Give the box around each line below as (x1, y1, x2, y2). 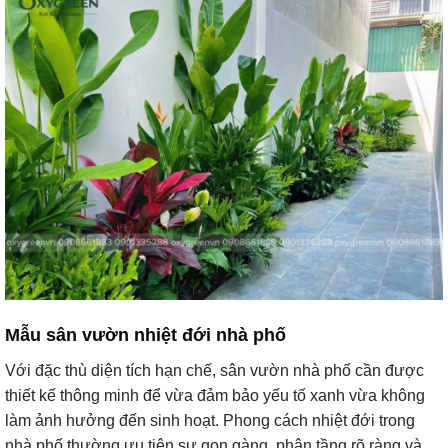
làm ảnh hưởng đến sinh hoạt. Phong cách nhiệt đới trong (5, 412, 415, 430)
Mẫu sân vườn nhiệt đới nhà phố (5, 325, 286, 346)
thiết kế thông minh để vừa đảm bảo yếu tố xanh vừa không (5, 387, 425, 405)
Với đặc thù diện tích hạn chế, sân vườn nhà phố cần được (5, 362, 424, 380)
